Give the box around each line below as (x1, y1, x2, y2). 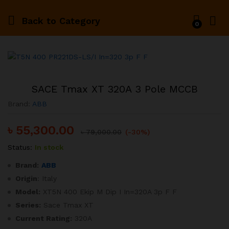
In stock (35, 143, 63, 151)
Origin (15, 174, 37, 182)
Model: (15, 188, 40, 196)
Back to (21, 15, 56, 26)
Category (56, 15, 100, 26)
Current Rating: (15, 214, 72, 222)
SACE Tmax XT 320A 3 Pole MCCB (31, 83, 198, 95)
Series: (15, 201, 41, 209)
